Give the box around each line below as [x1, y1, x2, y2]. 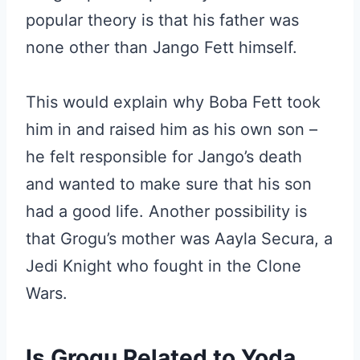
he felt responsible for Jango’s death [26, 147, 302, 166]
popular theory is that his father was [26, 10, 299, 30]
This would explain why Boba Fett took [26, 92, 321, 112]
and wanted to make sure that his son [26, 174, 312, 194]
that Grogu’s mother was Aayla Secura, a [26, 229, 333, 248]
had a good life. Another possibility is [26, 202, 307, 221]
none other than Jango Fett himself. [26, 38, 297, 57]
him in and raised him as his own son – [26, 120, 317, 139]
